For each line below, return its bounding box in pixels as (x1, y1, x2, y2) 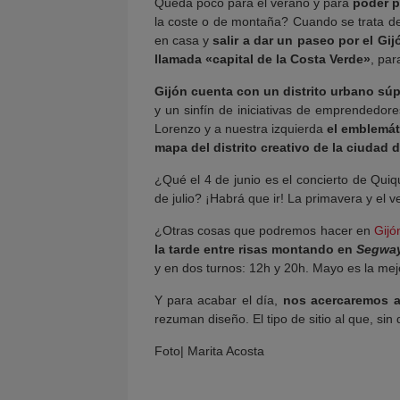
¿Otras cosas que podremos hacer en (154, 223, 375, 237)
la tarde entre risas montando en (154, 242, 356, 256)
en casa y (154, 33, 213, 47)
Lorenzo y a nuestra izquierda (154, 121, 327, 136)
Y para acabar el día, (154, 293, 283, 307)
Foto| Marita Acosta (154, 344, 264, 358)
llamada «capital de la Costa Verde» (154, 52, 371, 66)
